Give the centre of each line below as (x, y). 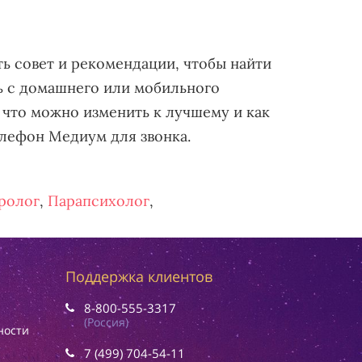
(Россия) (106, 322)
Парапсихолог (99, 201)
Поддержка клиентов (139, 276)
